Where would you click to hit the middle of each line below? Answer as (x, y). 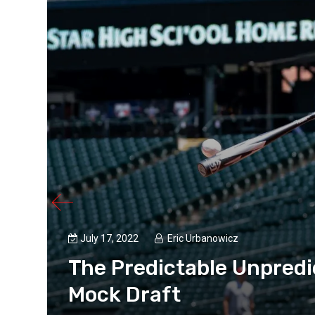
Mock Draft (125, 295)
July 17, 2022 (111, 239)
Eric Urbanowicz (203, 239)
